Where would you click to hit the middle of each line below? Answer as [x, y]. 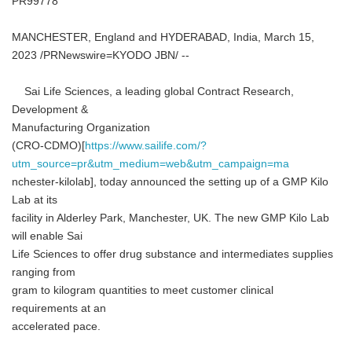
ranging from [44, 272]
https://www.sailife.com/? [146, 146]
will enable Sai [47, 236]
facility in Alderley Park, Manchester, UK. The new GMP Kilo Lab [170, 218]
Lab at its [35, 200]
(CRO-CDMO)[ [48, 146]
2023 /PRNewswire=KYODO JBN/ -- [101, 55]
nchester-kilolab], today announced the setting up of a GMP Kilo [170, 182]
